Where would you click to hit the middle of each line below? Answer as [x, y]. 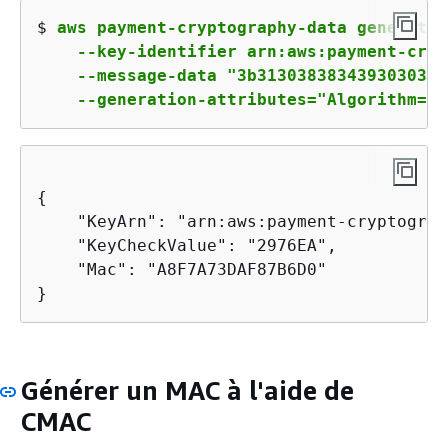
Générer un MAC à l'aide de [187, 390]
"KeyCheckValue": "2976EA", [187, 245]
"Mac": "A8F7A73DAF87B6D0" [182, 269]
